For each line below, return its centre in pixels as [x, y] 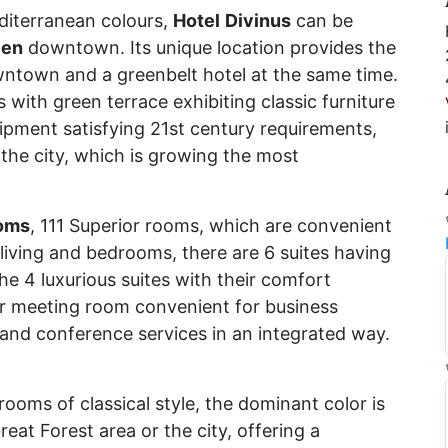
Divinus [258, 20]
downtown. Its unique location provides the [209, 47]
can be [322, 20]
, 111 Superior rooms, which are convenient [211, 225]
